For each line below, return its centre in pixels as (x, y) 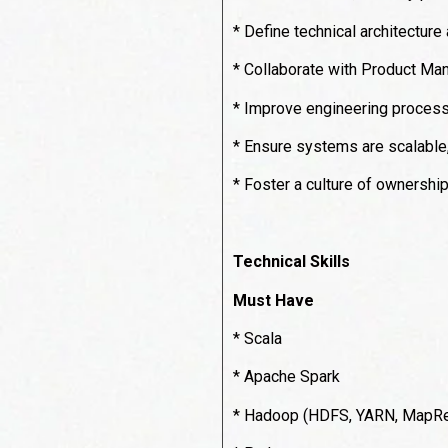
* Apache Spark (286, 377)
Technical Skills (291, 262)
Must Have (273, 300)
